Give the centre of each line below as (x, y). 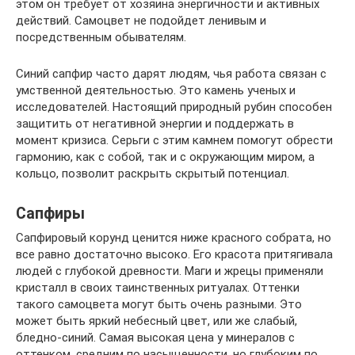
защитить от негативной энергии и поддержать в (155, 124)
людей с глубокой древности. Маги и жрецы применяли (170, 271)
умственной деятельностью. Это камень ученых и (156, 90)
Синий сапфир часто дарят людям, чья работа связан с (171, 74)
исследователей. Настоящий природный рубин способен (174, 107)
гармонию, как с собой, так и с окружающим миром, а (165, 157)
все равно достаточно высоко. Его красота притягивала (174, 254)
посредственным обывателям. (101, 37)
